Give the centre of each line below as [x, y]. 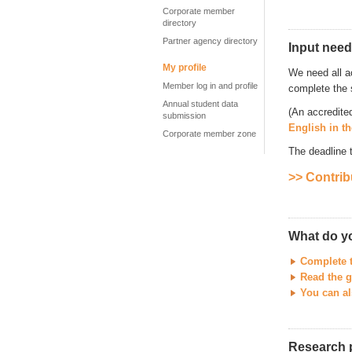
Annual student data [200, 104]
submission [184, 115]
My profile [185, 68]
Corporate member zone [209, 134]
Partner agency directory [210, 41]
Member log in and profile [210, 86]
